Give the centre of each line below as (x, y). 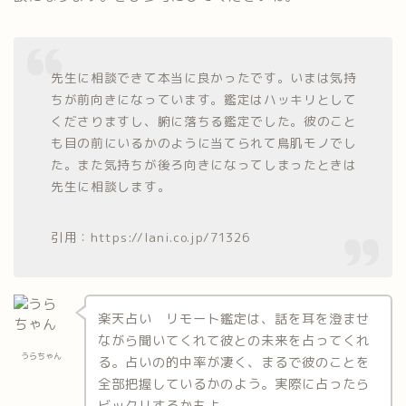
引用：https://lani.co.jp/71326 (150, 237)
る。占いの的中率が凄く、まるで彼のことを (233, 362)
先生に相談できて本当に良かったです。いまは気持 (204, 77)
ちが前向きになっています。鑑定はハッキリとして (204, 99)
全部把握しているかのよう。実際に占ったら (233, 383)
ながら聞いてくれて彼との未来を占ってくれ (233, 340)
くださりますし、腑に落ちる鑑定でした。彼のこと (204, 121)
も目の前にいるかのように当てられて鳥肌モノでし (204, 142)
